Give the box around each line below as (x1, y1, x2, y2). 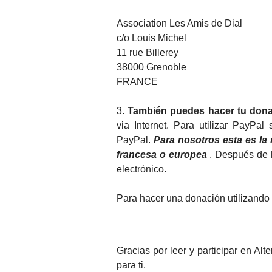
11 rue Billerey (117, 47, 178, 58)
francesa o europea (117, 149, 207, 160)
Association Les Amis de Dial (117, 18, 242, 29)
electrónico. (117, 163, 166, 174)
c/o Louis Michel (117, 32, 186, 43)
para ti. (117, 259, 146, 270)
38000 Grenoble (117, 61, 186, 72)
